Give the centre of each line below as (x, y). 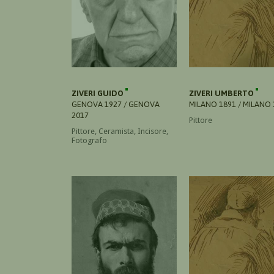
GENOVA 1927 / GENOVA (116, 104)
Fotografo (89, 140)
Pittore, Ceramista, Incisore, (120, 131)
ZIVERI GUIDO (98, 93)
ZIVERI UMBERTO (222, 93)
